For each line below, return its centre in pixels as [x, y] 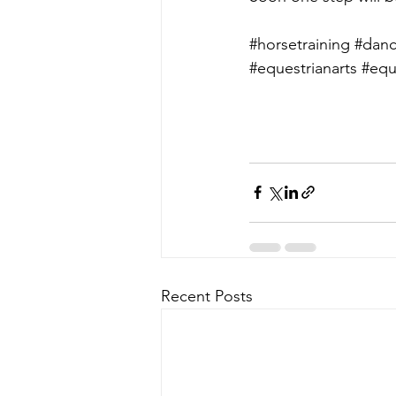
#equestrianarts [303, 68]
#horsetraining [300, 44]
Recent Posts [207, 296]
